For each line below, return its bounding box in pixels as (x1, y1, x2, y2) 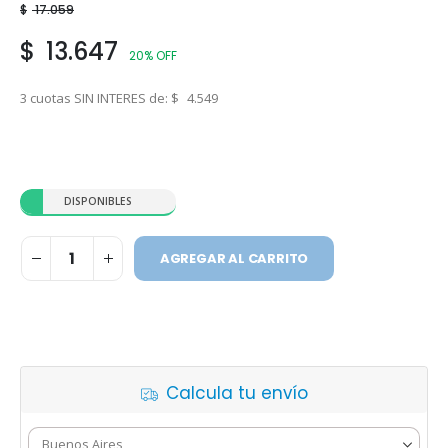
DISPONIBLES (64, 194, 132, 209)
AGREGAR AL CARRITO (159, 248, 309, 268)
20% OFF (129, 46, 177, 64)
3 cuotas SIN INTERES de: (20, 88, 171, 107)
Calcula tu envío (165, 380, 308, 405)
